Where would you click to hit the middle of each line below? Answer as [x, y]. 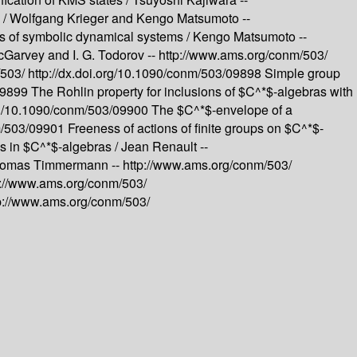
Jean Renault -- [165, 147]
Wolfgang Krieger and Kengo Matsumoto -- [130, 18]
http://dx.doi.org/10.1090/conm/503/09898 [146, 73]
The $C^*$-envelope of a [222, 110]
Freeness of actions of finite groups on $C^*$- [196, 128]
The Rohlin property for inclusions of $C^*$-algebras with [192, 92]
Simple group [302, 73]
